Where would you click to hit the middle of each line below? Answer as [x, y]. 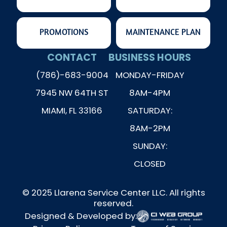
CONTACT [72, 58]
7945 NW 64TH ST [72, 93]
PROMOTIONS [64, 32]
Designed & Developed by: [81, 216]
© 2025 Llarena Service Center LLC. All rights [113, 192]
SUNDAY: [150, 146]
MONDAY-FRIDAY [150, 75]
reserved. [113, 203]
